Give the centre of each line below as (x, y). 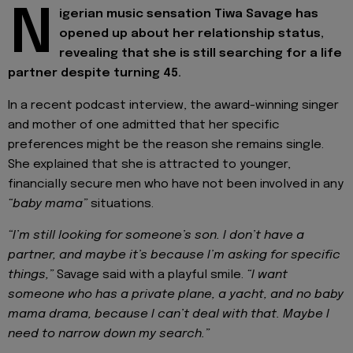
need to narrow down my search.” (109, 334)
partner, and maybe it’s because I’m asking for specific (174, 255)
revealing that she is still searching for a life (201, 54)
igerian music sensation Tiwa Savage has (189, 15)
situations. (121, 204)
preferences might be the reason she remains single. (166, 145)
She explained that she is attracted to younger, (149, 164)
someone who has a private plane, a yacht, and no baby (176, 294)
